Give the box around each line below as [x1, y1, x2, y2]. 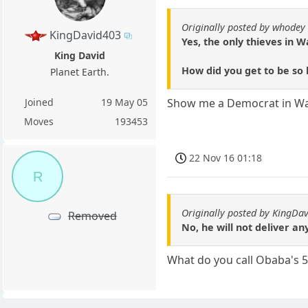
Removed [67, 208, 117, 223]
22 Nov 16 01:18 [189, 151, 263, 164]
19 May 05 [101, 95, 148, 109]
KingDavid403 [49, 27, 121, 43]
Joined [24, 95, 54, 109]
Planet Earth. [50, 65, 110, 78]
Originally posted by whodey [181, 21, 306, 34]
